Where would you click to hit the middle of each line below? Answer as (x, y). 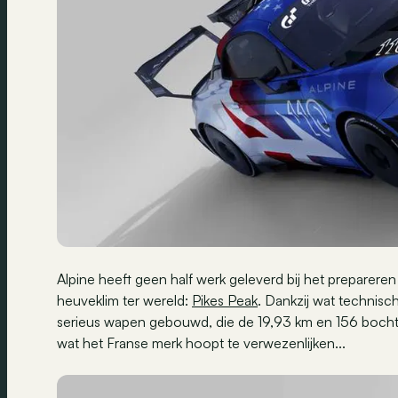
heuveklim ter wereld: (124, 300)
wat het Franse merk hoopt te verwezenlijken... (201, 343)
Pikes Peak (225, 300)
